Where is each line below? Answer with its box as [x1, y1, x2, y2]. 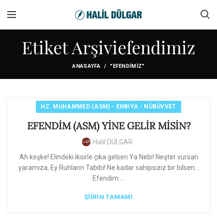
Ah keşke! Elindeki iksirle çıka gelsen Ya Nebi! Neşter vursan [19, 153, 198, 161]
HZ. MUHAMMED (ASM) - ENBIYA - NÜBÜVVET [41, 103, 176, 110]
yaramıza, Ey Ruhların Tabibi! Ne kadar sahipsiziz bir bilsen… [18, 164, 199, 171]
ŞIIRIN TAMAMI [84, 193, 133, 201]
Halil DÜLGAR [93, 138, 133, 146]
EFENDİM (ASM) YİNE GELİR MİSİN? [27, 120, 190, 132]
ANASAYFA [72, 63, 100, 69]
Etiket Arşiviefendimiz [22, 35, 195, 59]
